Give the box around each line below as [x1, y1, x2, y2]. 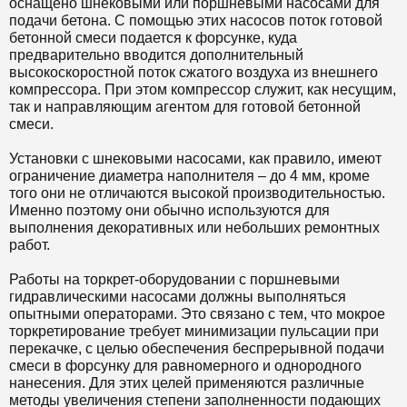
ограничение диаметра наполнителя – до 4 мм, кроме [9, 168, 370, 184]
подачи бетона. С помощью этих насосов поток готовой [9, 13, 382, 28]
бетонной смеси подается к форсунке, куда [9, 30, 297, 45]
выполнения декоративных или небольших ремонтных [9, 220, 380, 235]
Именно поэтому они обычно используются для [9, 203, 330, 218]
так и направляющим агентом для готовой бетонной [9, 99, 361, 114]
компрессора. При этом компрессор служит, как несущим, [9, 82, 396, 97]
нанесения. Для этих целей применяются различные [9, 375, 364, 391]
